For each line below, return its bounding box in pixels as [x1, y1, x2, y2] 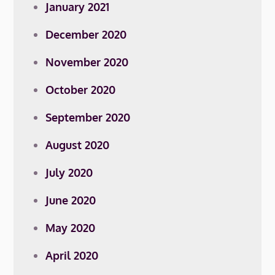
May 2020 [45, 221, 96, 234]
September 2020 [45, 110, 131, 124]
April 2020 [45, 249, 99, 262]
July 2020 [45, 166, 93, 179]
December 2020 [45, 28, 127, 41]
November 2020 [45, 55, 129, 69]
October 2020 [45, 83, 116, 96]
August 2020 [45, 138, 110, 152]
